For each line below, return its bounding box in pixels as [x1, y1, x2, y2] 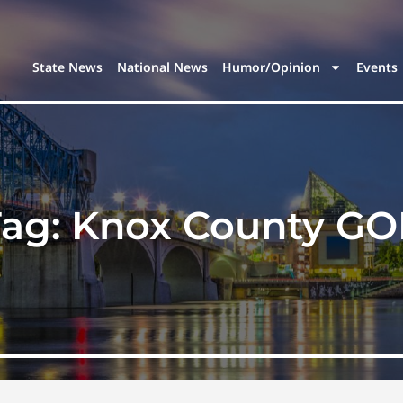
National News [117, 58, 209, 76]
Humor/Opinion [222, 58, 321, 76]
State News [32, 58, 103, 76]
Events [356, 58, 399, 76]
